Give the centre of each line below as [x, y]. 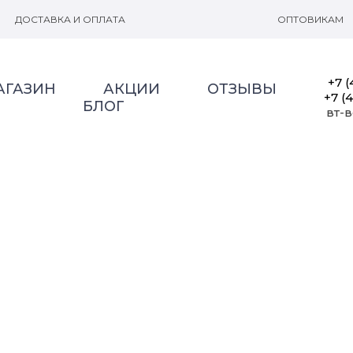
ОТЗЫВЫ [242, 89]
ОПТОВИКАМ [310, 19]
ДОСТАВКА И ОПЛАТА [71, 19]
